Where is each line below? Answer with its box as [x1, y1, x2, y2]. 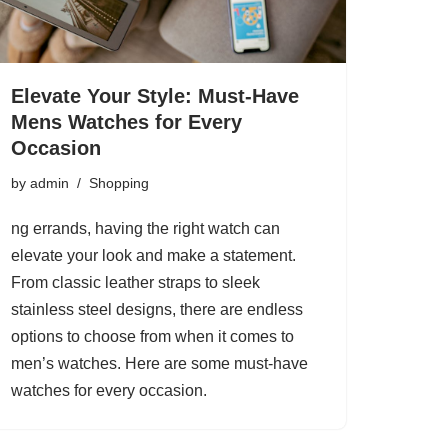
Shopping [89, 175, 149, 192]
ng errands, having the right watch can [11, 220, 280, 238]
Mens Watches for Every [11, 111, 242, 134]
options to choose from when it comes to [11, 328, 294, 346]
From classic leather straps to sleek [11, 274, 260, 292]
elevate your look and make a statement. [11, 247, 296, 265]
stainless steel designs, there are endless [11, 301, 303, 319]
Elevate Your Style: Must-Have [11, 85, 299, 108]
